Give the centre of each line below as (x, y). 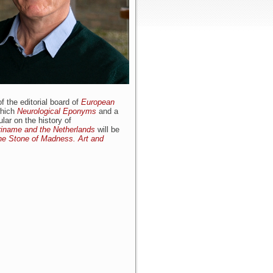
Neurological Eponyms (58, 111)
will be (108, 129)
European (98, 102)
